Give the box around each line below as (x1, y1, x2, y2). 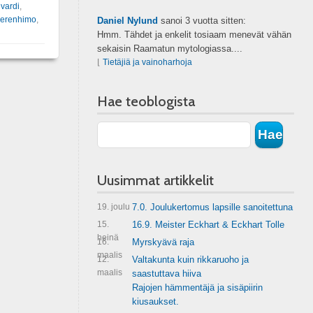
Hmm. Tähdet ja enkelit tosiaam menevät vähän (96, 29, 291, 40)
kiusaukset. (131, 296, 179, 307)
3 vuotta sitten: (184, 15, 246, 26)
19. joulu (96, 202, 130, 212)
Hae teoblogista (96, 93, 195, 110)
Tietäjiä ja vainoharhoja (102, 57, 192, 67)
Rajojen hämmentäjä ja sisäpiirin (131, 282, 263, 293)
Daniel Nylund (96, 15, 158, 26)
